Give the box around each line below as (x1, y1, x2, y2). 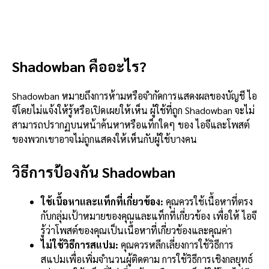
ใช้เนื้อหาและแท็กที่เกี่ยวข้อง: (41, 195, 163, 208)
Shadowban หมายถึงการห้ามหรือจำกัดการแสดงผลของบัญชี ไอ (12, 89, 257, 102)
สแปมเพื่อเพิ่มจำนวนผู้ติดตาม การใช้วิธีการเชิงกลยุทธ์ (41, 252, 253, 265)
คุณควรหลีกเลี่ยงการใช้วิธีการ (118, 238, 234, 251)
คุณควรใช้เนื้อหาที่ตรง (163, 195, 253, 208)
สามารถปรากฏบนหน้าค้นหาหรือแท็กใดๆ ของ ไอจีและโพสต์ (12, 118, 250, 131)
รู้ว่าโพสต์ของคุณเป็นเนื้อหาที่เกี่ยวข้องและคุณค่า (41, 223, 232, 237)
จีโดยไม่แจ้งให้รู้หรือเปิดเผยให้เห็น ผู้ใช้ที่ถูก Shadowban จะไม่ (12, 103, 255, 116)
